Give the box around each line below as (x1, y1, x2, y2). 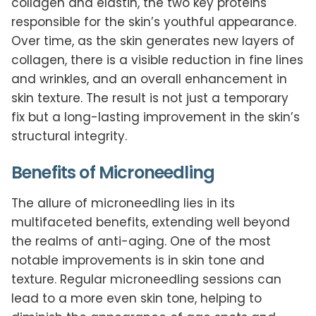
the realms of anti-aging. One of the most (11, 233, 271, 250)
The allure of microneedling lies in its (11, 195, 235, 212)
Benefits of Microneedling (11, 161, 215, 185)
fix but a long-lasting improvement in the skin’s (11, 109, 300, 126)
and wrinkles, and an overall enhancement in (11, 71, 287, 88)
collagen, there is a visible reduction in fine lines (11, 51, 303, 69)
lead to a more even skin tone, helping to (11, 290, 262, 308)
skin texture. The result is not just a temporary (11, 90, 288, 107)
